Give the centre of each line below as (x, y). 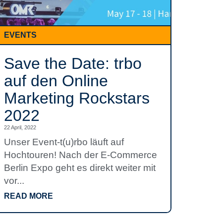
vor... (14, 181)
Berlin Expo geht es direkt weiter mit (80, 168)
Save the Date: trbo (73, 63)
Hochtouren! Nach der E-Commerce (81, 155)
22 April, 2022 (20, 127)
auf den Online (56, 81)
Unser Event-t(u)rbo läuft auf (64, 142)
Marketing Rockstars (77, 98)
